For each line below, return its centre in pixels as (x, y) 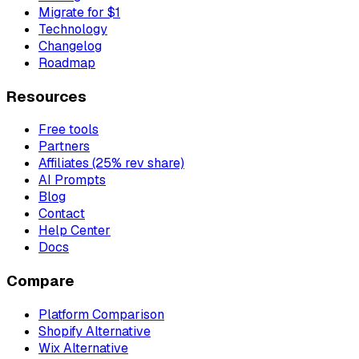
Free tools (69, 130)
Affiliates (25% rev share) (111, 163)
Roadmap (67, 63)
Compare (40, 281)
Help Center (75, 231)
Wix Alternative (83, 348)
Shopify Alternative (95, 331)
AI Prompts (72, 180)
